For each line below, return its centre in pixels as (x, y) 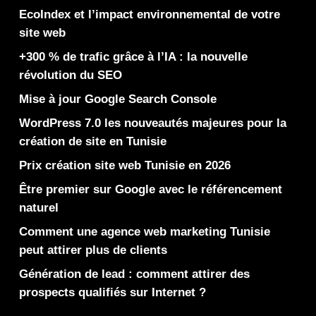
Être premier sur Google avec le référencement (150, 189)
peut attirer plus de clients (93, 250)
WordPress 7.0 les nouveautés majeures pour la (152, 123)
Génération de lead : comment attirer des (134, 274)
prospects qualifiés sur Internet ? (112, 292)
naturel (38, 207)
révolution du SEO (70, 75)
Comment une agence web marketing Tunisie (144, 231)
